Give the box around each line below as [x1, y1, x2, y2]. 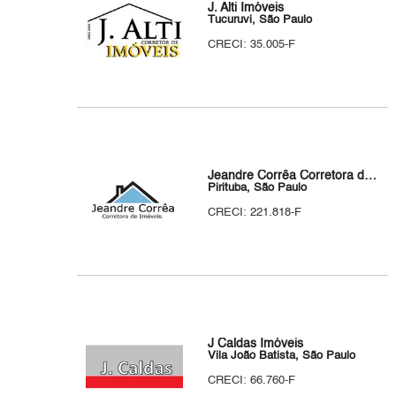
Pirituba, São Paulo [208, 182, 308, 194]
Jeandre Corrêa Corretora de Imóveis [364, 170, 377, 182]
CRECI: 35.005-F [208, 39, 296, 50]
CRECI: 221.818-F [208, 207, 302, 218]
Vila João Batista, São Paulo [208, 350, 356, 362]
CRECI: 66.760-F [208, 375, 296, 386]
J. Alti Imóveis [208, 2, 285, 14]
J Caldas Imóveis [208, 338, 304, 350]
